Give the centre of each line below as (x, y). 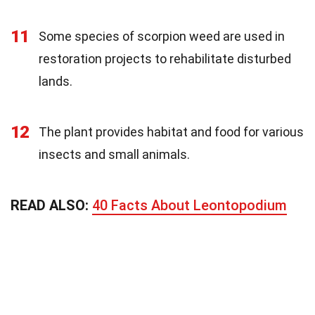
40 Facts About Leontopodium (189, 205)
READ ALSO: (51, 205)
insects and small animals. (114, 154)
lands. (56, 81)
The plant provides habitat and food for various (171, 131)
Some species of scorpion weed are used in (162, 36)
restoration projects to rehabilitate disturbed (165, 58)
